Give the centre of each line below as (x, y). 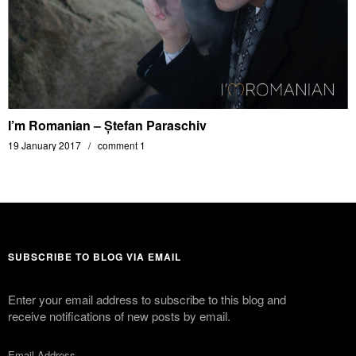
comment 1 (122, 145)
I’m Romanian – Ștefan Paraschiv (107, 125)
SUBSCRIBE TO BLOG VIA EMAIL (95, 256)
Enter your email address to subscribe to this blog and (147, 299)
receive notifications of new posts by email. (119, 315)
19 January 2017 (44, 145)
